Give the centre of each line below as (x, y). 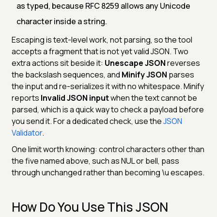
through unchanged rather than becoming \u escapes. (108, 172)
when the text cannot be (153, 98)
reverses (183, 63)
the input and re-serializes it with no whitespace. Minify (108, 86)
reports (26, 98)
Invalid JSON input (75, 98)
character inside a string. (62, 21)
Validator (27, 132)
